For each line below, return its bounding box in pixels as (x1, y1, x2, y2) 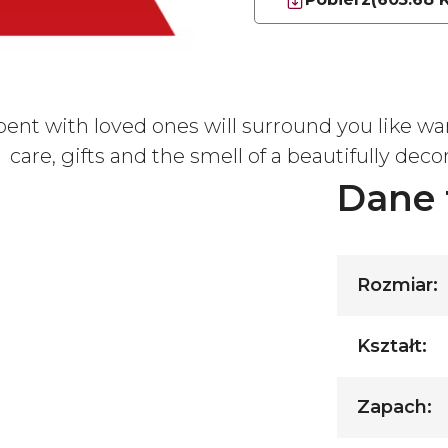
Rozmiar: (356, 274, 438, 296)
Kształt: (356, 335, 427, 357)
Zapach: (356, 396, 432, 418)
